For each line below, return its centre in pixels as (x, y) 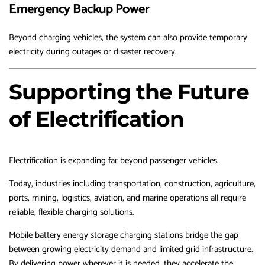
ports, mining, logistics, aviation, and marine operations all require (127, 198)
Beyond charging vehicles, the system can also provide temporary (128, 38)
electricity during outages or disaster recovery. (93, 52)
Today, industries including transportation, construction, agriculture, (132, 184)
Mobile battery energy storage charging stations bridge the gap (124, 235)
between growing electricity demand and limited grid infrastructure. (131, 250)
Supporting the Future (129, 92)
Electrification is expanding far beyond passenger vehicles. (114, 161)
